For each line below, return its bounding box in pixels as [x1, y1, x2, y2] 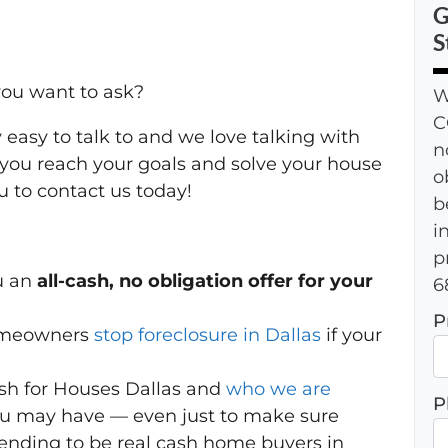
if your [321, 324, 382, 347]
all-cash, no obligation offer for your [37, 270, 373, 293]
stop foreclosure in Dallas [94, 324, 321, 347]
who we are [226, 378, 331, 401]
